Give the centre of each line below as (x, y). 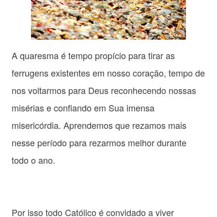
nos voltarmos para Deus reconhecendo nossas (104, 90)
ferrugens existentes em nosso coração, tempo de (108, 73)
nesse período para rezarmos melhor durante (99, 143)
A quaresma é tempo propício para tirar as (93, 55)
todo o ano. (33, 160)
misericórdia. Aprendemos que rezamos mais (99, 125)
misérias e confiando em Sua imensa (83, 108)
